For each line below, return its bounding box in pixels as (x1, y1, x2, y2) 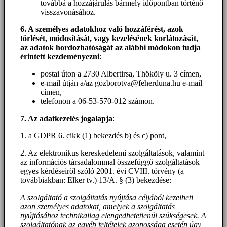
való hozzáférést (108, 25, 163, 34)
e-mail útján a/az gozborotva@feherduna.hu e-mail (41, 79, 202, 88)
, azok (163, 25, 183, 34)
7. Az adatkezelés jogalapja (20, 114, 112, 123)
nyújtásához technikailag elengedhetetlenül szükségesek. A (20, 211, 206, 220)
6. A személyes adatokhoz (20, 25, 108, 34)
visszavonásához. (41, 8, 96, 17)
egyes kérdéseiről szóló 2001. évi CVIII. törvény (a (20, 167, 184, 176)
